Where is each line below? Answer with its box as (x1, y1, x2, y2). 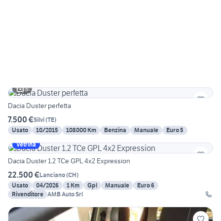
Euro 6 (137, 182, 154, 189)
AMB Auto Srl (47, 190, 83, 198)
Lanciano (39, 171, 65, 179)
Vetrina (16, 141, 36, 148)
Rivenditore (12, 190, 43, 198)
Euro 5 (166, 126, 184, 134)
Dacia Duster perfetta (8, 101, 71, 110)
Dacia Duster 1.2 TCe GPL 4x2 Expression (8, 156, 130, 166)
